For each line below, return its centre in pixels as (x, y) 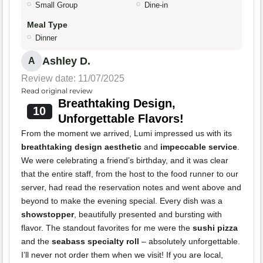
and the (36, 242)
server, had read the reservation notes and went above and (131, 188)
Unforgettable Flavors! (121, 119)
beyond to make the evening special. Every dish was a (122, 201)
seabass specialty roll (95, 242)
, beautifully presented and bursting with (148, 215)
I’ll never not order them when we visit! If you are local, (122, 255)
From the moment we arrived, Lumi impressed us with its (127, 134)
